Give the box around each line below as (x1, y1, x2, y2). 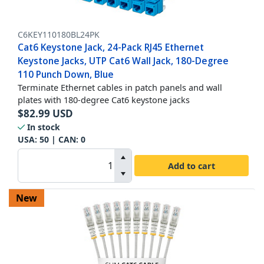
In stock (27, 121, 60, 133)
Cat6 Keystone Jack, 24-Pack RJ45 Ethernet (18, 41, 204, 54)
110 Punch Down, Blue (18, 68, 114, 81)
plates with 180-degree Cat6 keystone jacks (18, 94, 190, 106)
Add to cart (168, 159, 215, 171)
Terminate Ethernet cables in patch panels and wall (18, 81, 222, 94)
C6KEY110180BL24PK (18, 29, 100, 41)
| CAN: (49, 134, 81, 146)
